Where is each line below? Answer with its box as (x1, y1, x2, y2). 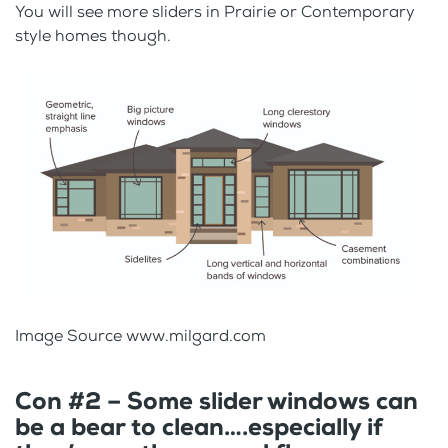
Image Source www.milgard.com (15, 325, 266, 347)
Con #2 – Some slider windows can (15, 385, 418, 418)
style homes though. (15, 24, 171, 46)
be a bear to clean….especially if (15, 411, 383, 444)
